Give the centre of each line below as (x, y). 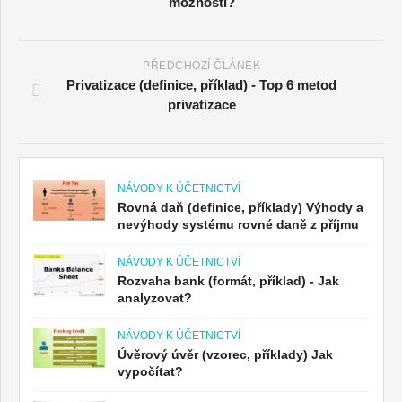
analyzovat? (155, 297)
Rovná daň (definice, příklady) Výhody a (240, 207)
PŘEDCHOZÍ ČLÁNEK (201, 65)
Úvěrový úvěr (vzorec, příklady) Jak (225, 354)
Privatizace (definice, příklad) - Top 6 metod (201, 84)
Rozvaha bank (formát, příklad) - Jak (228, 280)
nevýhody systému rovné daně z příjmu (238, 224)
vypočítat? (150, 371)
